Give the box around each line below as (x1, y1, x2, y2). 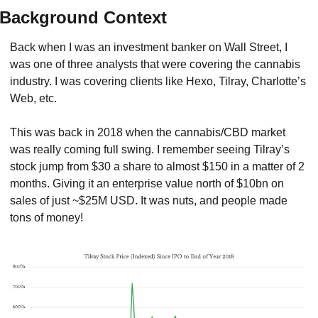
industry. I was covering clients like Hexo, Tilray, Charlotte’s (10, 75, 306, 87)
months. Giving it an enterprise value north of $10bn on (10, 177, 284, 190)
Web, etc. (10, 92, 57, 104)
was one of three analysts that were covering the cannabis (10, 58, 300, 70)
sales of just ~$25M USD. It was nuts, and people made (10, 194, 287, 207)
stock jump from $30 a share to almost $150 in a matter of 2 (10, 160, 305, 172)
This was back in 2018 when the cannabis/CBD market (10, 126, 285, 138)
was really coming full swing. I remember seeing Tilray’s (10, 143, 290, 155)
